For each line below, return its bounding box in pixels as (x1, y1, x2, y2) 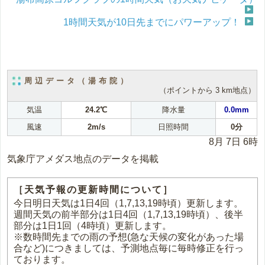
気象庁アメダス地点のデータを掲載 (7, 153, 159, 164)
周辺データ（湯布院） (24, 76, 131, 85)
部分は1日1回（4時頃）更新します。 (14, 220, 172, 231)
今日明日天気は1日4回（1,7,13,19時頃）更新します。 (14, 198, 244, 208)
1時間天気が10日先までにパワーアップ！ (63, 17, 240, 27)
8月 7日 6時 (208, 136, 258, 147)
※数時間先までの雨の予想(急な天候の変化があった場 (14, 231, 244, 242)
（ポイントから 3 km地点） (159, 86, 256, 95)
